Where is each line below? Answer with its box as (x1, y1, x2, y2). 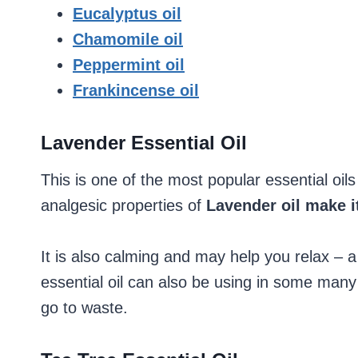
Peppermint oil (73, 56, 185, 74)
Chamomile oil (73, 30, 183, 48)
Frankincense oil (73, 82, 199, 99)
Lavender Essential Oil (41, 132, 247, 153)
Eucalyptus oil (73, 5, 181, 22)
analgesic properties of (41, 197, 206, 214)
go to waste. (41, 299, 128, 316)
